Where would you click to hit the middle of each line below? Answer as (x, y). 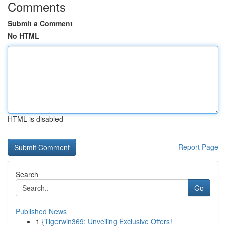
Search (27, 174)
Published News (41, 211)
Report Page (198, 147)
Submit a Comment (40, 23)
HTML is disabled (35, 119)
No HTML (23, 36)
